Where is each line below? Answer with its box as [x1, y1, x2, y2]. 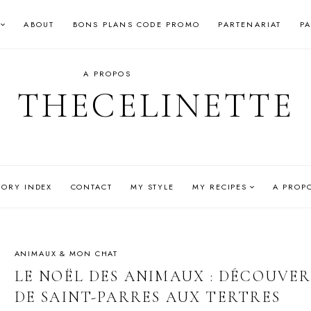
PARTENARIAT [218, 19, 282, 31]
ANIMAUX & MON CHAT [14, 248, 119, 259]
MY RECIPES [192, 180, 248, 192]
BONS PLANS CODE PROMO [72, 19, 201, 31]
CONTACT [70, 180, 112, 192]
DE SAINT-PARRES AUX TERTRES [14, 287, 280, 306]
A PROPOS [83, 67, 131, 79]
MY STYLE [131, 180, 174, 192]
